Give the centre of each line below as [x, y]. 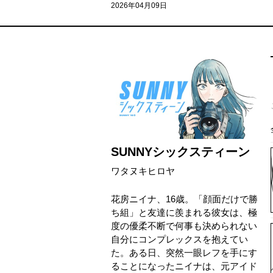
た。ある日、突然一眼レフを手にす [184, 253]
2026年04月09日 [139, 5]
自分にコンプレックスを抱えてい [179, 239]
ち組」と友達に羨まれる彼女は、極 [184, 212]
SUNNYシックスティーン [180, 152]
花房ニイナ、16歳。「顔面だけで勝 [184, 199]
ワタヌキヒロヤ [143, 171]
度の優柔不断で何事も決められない [184, 226]
